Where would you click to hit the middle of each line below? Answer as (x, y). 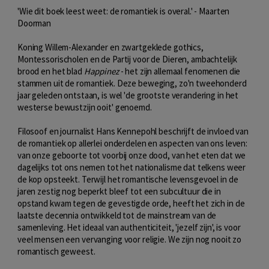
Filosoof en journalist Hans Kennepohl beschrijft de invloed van (133, 131)
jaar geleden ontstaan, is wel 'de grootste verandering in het (128, 95)
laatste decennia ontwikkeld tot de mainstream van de (117, 215)
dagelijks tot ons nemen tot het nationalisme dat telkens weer (132, 167)
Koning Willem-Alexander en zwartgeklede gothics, (110, 47)
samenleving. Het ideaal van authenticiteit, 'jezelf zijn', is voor (129, 227)
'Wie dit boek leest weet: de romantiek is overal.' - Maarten (124, 11)
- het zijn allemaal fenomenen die (180, 71)
